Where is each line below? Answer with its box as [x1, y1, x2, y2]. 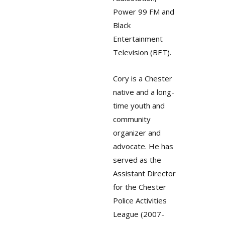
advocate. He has [113, 141, 173, 152]
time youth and [113, 100, 165, 111]
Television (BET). [113, 47, 171, 58]
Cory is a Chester [113, 73, 172, 84]
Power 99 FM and [113, 7, 174, 17]
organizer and [113, 128, 161, 138]
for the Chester [113, 182, 166, 192]
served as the [113, 155, 161, 165]
